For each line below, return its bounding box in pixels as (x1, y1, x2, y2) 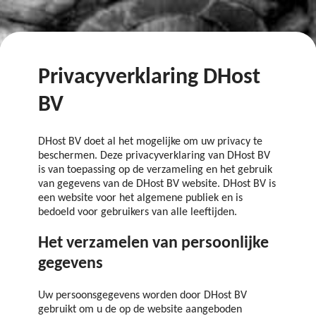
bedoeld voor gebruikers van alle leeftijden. (38, 206, 237, 218)
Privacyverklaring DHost (38, 66, 260, 90)
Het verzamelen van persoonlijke (38, 234, 269, 252)
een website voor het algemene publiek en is (38, 192, 243, 204)
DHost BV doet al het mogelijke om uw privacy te (38, 135, 262, 147)
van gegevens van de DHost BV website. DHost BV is (38, 178, 276, 190)
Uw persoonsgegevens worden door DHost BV (38, 289, 247, 301)
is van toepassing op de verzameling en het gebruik (38, 164, 272, 176)
